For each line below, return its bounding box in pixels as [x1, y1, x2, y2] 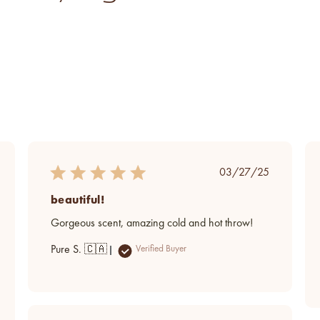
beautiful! [50, 191, 105, 207]
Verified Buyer [135, 244, 186, 254]
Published [244, 166, 286, 178]
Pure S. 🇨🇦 [50, 244, 107, 256]
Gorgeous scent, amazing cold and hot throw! [50, 217, 253, 229]
